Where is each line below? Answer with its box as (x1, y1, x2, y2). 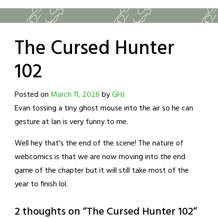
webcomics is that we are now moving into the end (15, 150, 185, 163)
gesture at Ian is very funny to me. (15, 115, 128, 128)
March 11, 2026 (51, 88, 100, 101)
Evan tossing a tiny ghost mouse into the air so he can (15, 102, 193, 115)
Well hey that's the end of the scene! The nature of (15, 137, 183, 150)
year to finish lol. (15, 178, 68, 191)
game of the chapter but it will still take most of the (15, 164, 189, 177)
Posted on (15, 88, 51, 101)
